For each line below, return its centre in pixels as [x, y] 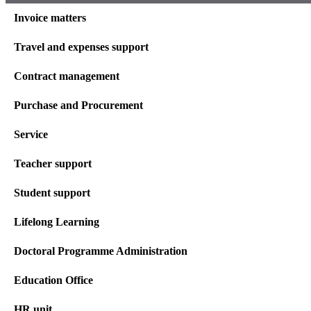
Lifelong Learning [57, 221]
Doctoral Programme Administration [101, 251]
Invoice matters [50, 17]
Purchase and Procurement [78, 105]
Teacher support [53, 163]
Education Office [53, 280]
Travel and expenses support [81, 47]
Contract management [67, 76]
